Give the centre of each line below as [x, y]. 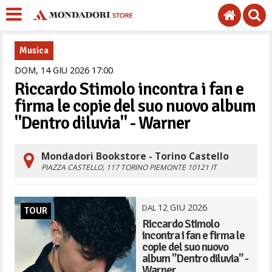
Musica [34, 50]
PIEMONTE [168, 167]
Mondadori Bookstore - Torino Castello [135, 156]
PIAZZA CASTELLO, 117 [81, 167]
